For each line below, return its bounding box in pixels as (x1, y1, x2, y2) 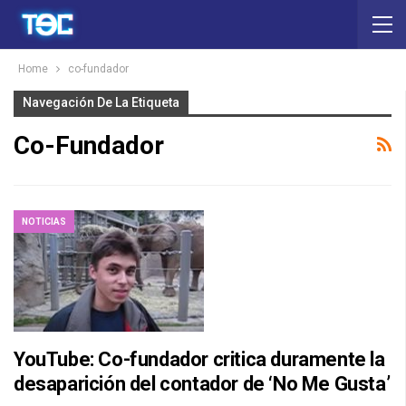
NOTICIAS (22, 216, 66, 227)
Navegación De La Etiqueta (23, 95, 179, 110)
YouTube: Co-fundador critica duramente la (14, 348, 385, 372)
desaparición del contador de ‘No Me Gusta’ (14, 372, 391, 396)
